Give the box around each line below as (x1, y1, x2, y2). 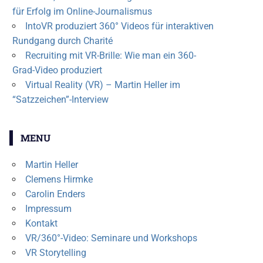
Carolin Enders (25, 188, 85, 200)
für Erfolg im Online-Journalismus (12, 6, 152, 18)
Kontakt (25, 218, 58, 230)
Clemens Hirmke (25, 174, 93, 186)
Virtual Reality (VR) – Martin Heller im (25, 79, 180, 91)
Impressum (25, 203, 72, 215)
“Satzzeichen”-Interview (12, 94, 109, 106)
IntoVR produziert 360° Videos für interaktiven (25, 21, 214, 32)
